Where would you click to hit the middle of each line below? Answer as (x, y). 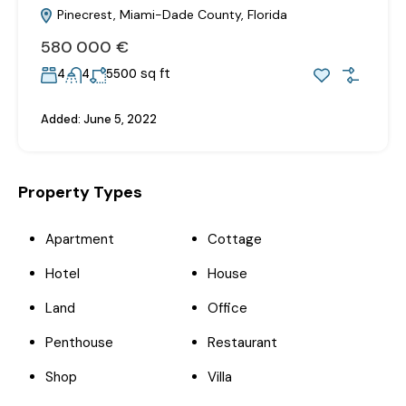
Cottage (235, 239)
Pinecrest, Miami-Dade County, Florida (170, 14)
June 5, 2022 (119, 119)
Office (227, 308)
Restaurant (242, 342)
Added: (61, 119)
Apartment (80, 239)
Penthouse (79, 342)
